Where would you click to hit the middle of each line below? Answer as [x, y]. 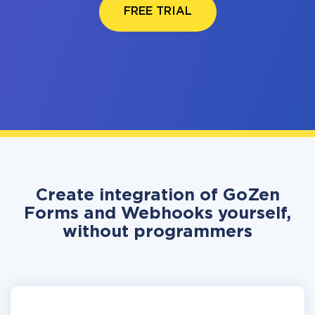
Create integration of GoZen [157, 195]
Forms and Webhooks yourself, [157, 214]
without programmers [157, 232]
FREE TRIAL [157, 12]
